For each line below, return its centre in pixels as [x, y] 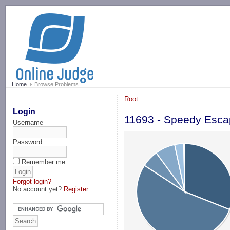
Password [28, 142]
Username [28, 122]
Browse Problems [55, 84]
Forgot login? [32, 181]
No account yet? [39, 189]
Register [76, 189]
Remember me [44, 162]
